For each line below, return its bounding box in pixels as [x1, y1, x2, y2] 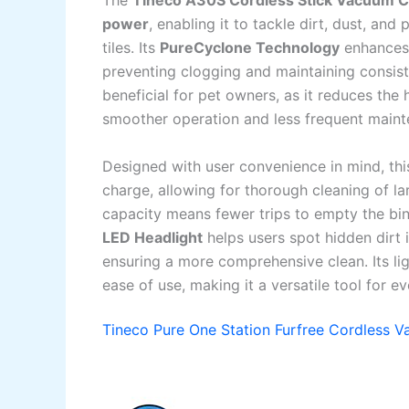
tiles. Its [102, 38, 160, 58]
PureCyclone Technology [160, 38, 340, 58]
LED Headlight [102, 227, 203, 246]
